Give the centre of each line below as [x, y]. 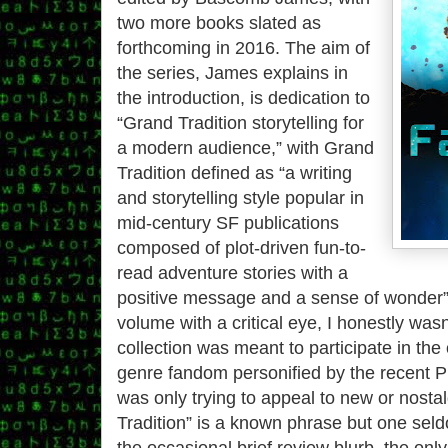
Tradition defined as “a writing [234, 172]
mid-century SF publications [228, 222]
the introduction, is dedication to [243, 97]
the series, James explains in [232, 72]
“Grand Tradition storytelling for [240, 122]
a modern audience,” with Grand [245, 147]
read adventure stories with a [232, 272]
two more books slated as [219, 22]
